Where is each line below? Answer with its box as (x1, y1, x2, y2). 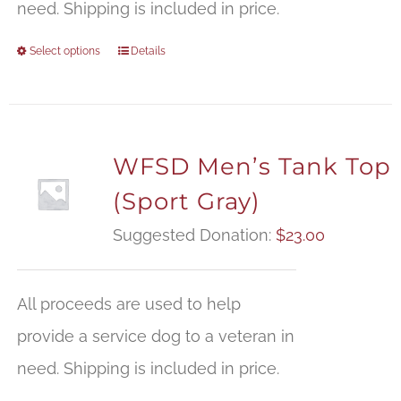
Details (130, 45, 166, 58)
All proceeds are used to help (16, 294, 241, 314)
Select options (29, 45, 100, 58)
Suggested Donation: (112, 226, 276, 245)
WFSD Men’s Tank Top (112, 152, 391, 182)
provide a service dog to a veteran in (16, 327, 294, 346)
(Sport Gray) (112, 187, 260, 217)
